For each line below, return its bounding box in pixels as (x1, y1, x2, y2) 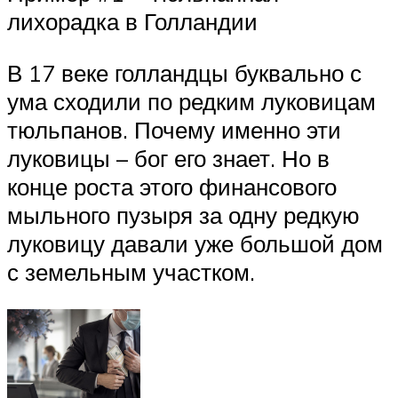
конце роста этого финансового (7, 172, 337, 202)
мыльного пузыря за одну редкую (7, 201, 360, 230)
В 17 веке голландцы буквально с (7, 59, 362, 88)
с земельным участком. (7, 258, 255, 287)
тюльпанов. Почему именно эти (7, 115, 341, 145)
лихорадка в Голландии (7, 7, 258, 36)
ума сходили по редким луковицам (7, 87, 376, 116)
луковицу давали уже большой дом (7, 229, 383, 259)
